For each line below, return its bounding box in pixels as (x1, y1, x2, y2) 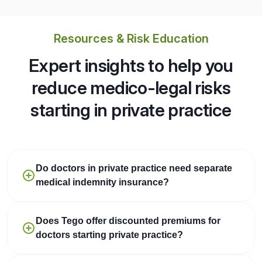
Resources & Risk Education (53, 31, 209, 46)
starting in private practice (30, 99, 232, 120)
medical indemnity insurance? (36, 177, 169, 187)
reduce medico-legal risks (31, 77, 231, 98)
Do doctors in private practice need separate (36, 163, 232, 173)
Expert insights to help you (29, 54, 233, 76)
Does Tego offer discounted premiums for (36, 215, 220, 226)
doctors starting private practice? (36, 229, 183, 240)
